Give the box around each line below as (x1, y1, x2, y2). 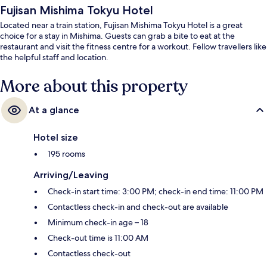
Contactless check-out (48, 247, 131, 259)
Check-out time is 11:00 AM (48, 232, 148, 243)
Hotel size (33, 131, 78, 143)
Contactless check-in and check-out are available (48, 201, 228, 212)
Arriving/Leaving (33, 169, 108, 181)
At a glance (29, 104, 79, 116)
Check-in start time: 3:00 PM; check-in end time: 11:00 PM (48, 185, 263, 197)
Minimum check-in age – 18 (48, 216, 148, 228)
